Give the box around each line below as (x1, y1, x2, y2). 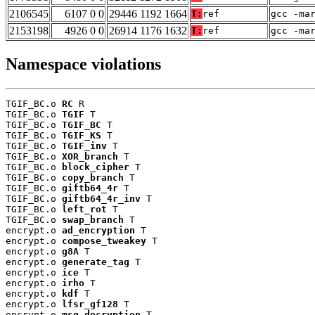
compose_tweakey (62, 236, 146, 247)
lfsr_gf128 (62, 299, 118, 310)
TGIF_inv (62, 141, 107, 152)
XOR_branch (62, 151, 118, 162)
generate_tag (62, 257, 129, 268)
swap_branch (62, 214, 124, 226)
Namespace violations (6, 55, 161, 74)
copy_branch (62, 172, 124, 184)
